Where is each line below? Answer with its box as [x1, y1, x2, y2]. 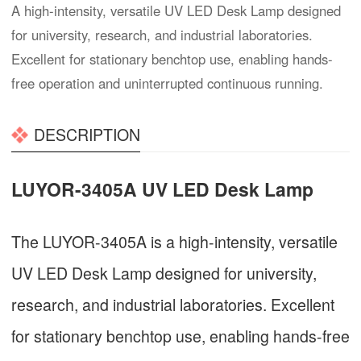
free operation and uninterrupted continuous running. [11, 73, 323, 93]
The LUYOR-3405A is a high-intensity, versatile [11, 229, 338, 253]
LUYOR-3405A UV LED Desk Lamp [11, 175, 313, 202]
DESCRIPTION [34, 122, 140, 147]
